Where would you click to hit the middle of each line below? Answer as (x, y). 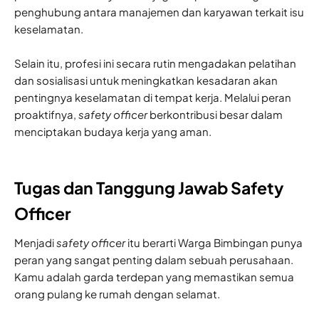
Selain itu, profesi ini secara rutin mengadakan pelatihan (155, 63)
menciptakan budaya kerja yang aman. (113, 131)
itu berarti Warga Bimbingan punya (214, 242)
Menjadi (35, 242)
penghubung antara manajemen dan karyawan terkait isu (159, 11)
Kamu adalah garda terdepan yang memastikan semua (154, 276)
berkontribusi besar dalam (215, 114)
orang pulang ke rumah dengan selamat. (118, 293)
